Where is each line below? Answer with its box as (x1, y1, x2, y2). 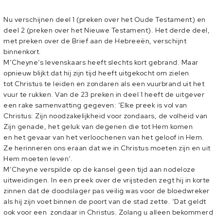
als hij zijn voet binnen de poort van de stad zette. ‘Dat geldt (3, 197, 206, 206)
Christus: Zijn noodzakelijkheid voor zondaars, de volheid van (3, 111, 208, 120)
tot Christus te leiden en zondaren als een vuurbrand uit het (3, 79, 204, 88)
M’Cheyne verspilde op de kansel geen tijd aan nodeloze (3, 165, 195, 174)
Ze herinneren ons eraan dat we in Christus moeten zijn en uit (3, 144, 211, 152)
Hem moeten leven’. (3, 154, 73, 163)
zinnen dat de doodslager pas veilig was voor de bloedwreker (3, 186, 210, 195)
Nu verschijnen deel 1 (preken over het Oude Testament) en (3, 15, 206, 24)
